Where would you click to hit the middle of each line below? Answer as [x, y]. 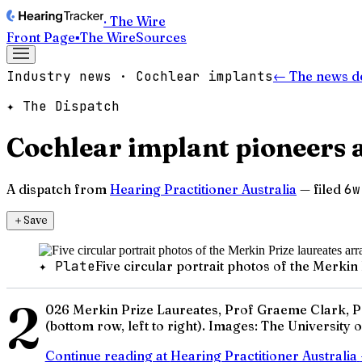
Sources [161, 37]
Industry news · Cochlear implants [140, 76]
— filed [320, 189]
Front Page [41, 37]
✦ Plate [67, 266]
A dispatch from [57, 189]
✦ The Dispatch [63, 106]
